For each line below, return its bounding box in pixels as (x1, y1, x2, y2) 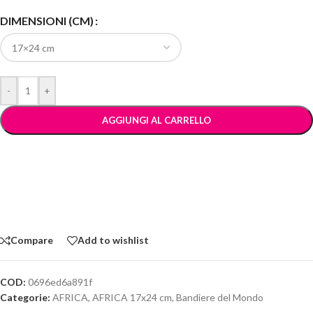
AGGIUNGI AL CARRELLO (102, 114, 211, 126)
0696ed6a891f (28, 275, 92, 288)
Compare (10, 234, 53, 247)
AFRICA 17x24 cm (92, 291, 172, 303)
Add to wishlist (78, 234, 149, 247)
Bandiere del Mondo (176, 291, 263, 303)
